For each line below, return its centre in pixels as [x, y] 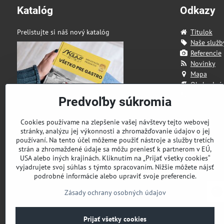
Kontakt [202, 95]
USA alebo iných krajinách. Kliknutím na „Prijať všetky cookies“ [115, 158]
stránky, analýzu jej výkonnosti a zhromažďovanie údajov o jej [115, 131]
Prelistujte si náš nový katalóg [63, 32]
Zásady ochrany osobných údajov [115, 192]
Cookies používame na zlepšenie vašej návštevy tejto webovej [115, 122]
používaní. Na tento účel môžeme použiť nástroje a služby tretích [115, 140]
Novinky [203, 63]
